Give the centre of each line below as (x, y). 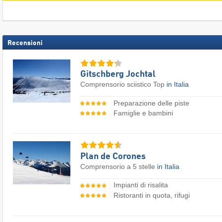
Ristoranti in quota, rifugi (151, 195)
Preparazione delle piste (151, 103)
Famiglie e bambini (143, 113)
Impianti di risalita (140, 185)
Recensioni (25, 43)
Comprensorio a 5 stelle (119, 166)
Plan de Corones (113, 156)
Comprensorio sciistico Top (123, 84)
